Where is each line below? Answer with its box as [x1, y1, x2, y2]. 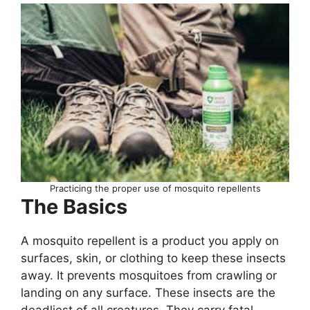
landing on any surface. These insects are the [21, 286, 275, 300]
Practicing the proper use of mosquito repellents [49, 183, 261, 194]
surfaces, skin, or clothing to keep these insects [21, 251, 286, 265]
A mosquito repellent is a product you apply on [21, 234, 279, 248]
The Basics [21, 194, 127, 219]
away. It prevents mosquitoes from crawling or [21, 268, 277, 282]
